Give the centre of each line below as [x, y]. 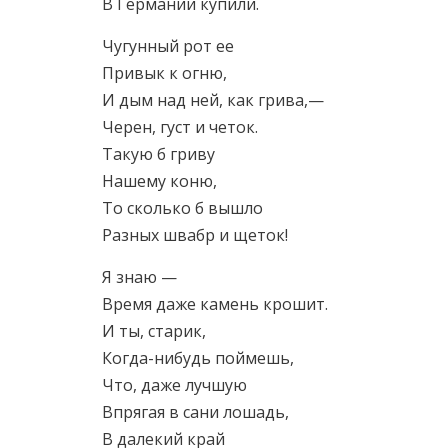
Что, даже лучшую [174, 385]
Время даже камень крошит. [215, 304]
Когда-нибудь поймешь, [198, 358]
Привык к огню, [164, 73]
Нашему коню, [159, 181]
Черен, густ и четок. [180, 127]
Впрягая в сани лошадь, [195, 412]
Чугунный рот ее [168, 46]
